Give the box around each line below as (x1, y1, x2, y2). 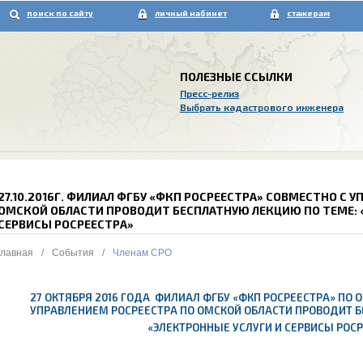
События (51, 247, 94, 258)
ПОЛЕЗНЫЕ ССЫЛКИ (180, 70, 293, 83)
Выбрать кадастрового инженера (180, 101, 344, 113)
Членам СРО (112, 247, 172, 258)
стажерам (287, 8, 330, 18)
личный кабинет (155, 8, 227, 18)
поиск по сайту (27, 8, 93, 18)
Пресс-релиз (180, 88, 239, 99)
